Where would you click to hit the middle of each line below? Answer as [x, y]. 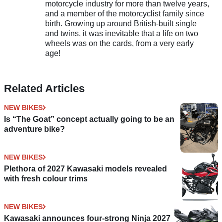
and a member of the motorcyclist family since [124, 14]
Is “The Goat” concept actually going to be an [89, 119]
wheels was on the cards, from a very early [119, 44]
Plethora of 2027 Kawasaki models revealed [85, 169]
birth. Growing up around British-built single [121, 24]
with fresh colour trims [46, 179]
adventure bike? [34, 129]
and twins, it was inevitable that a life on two [121, 34]
